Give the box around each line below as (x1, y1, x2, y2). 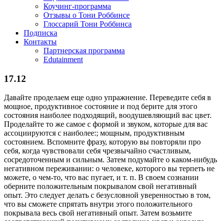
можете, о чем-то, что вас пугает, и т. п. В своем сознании (4, 173, 199, 182)
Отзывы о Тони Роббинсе (43, 11, 130, 19)
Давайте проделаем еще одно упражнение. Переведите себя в (4, 93, 211, 102)
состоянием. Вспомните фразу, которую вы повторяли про (4, 138, 201, 147)
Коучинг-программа (43, 2, 111, 10)
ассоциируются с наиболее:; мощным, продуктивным (4, 129, 184, 138)
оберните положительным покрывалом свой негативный (4, 182, 197, 191)
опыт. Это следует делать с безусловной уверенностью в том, (4, 191, 211, 200)
